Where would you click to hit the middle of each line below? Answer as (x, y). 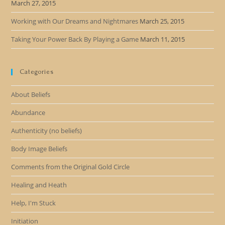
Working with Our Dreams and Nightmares (75, 21)
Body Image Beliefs (39, 149)
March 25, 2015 (162, 21)
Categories (37, 72)
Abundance (28, 113)
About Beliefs (31, 94)
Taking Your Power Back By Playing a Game (75, 39)
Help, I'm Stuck (34, 203)
